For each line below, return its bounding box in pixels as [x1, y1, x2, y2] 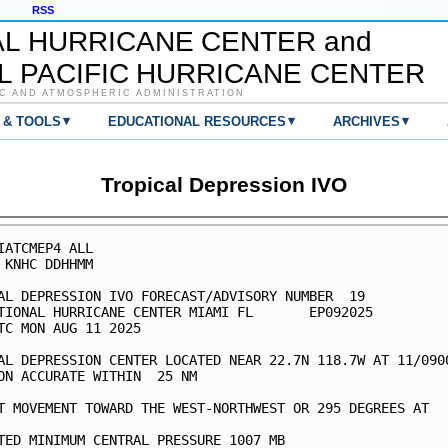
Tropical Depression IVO [101, 172, 347, 197]
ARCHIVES [333, 114, 400, 130]
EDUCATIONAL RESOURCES [108, 114, 286, 130]
